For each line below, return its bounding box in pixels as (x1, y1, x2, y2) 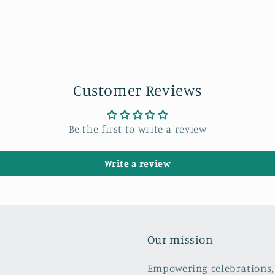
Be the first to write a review (68, 123, 207, 136)
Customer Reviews (72, 80, 203, 100)
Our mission (147, 232, 214, 247)
